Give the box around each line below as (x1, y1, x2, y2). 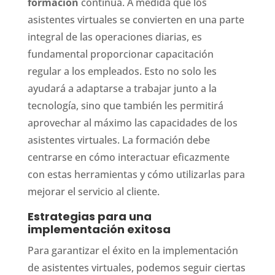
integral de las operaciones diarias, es (27, 29, 202, 44)
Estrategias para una (27, 208, 152, 224)
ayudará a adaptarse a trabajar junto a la (27, 81, 217, 95)
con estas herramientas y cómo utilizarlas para (27, 167, 245, 181)
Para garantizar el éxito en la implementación (27, 243, 238, 257)
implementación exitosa (27, 221, 171, 237)
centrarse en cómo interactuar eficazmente (27, 150, 230, 164)
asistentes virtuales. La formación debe (27, 133, 210, 147)
